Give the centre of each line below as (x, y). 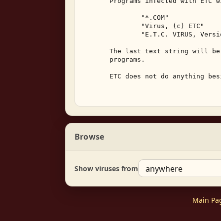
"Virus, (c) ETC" (145, 26)
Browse (90, 137)
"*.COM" (127, 18)
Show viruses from (106, 168)
